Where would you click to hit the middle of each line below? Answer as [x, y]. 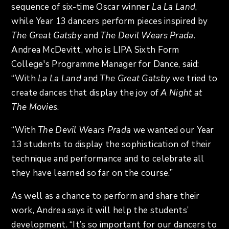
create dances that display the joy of [86, 93]
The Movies [35, 107]
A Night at [181, 93]
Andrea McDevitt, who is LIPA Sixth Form [95, 50]
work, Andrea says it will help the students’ [100, 211]
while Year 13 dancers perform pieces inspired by [110, 21]
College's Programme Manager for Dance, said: [105, 64]
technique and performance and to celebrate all [108, 159]
